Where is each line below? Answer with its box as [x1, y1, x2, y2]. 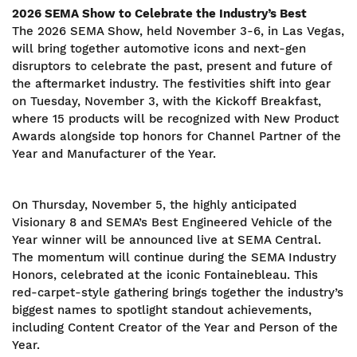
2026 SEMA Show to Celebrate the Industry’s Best [12, 6, 307, 21]
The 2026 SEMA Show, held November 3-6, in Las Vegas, [12, 24, 344, 38]
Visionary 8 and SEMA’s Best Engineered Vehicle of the [12, 215, 332, 229]
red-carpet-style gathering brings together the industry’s [12, 285, 343, 300]
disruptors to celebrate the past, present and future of [12, 59, 332, 73]
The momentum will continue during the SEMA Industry [12, 250, 336, 265]
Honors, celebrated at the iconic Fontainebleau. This [12, 268, 318, 282]
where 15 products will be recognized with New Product [12, 112, 339, 126]
